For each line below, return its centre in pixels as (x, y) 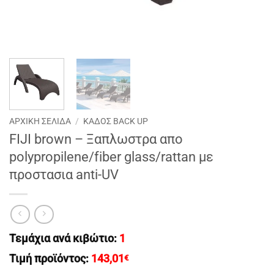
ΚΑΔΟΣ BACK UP (116, 121)
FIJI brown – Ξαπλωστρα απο (96, 139)
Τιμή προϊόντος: (50, 259)
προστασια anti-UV (64, 174)
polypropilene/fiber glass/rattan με (111, 156)
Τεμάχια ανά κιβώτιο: (64, 239)
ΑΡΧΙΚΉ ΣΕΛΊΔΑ (40, 121)
